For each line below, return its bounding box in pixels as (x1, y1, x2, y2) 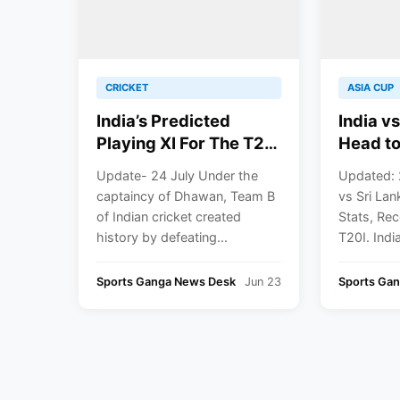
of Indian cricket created (96, 208, 241, 224)
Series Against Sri (96, 154, 239, 175)
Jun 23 (244, 274, 281, 288)
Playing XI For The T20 (96, 132, 276, 153)
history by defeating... (96, 229, 228, 245)
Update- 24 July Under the (96, 167, 258, 183)
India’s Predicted (96, 110, 230, 130)
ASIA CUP (346, 80, 394, 94)
